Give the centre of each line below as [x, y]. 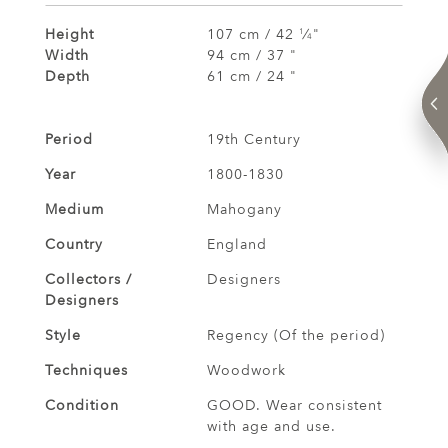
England [236, 244]
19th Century [253, 139]
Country [74, 244]
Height [69, 34]
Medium [74, 209]
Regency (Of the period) [295, 335]
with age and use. [271, 426]
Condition [82, 405]
